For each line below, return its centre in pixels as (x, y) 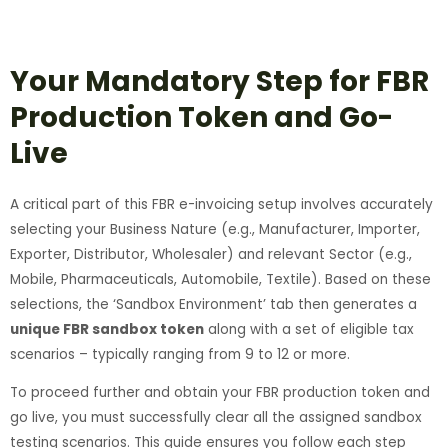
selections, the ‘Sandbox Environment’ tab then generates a (213, 304)
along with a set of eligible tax (309, 329)
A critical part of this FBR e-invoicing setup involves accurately (221, 204)
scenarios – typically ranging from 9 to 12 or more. (180, 354)
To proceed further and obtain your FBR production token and (220, 393)
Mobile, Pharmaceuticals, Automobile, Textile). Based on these (220, 279)
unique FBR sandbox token (107, 329)
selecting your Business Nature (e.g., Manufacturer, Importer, (215, 229)
